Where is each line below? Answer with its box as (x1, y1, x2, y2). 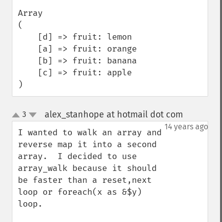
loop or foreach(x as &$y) (18, 187, 142, 197)
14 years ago (165, 122, 208, 131)
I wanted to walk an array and (18, 127, 162, 138)
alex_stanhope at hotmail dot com (44, 109, 183, 120)
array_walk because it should (18, 163, 157, 173)
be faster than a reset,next (18, 175, 152, 185)
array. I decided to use (18, 151, 137, 162)
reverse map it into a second (18, 139, 157, 150)
